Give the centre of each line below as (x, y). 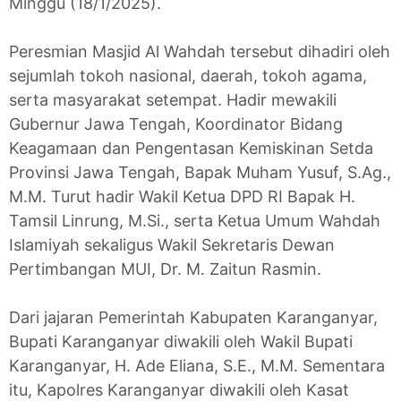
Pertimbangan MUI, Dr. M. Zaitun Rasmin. (165, 269)
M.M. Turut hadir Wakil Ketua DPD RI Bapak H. (182, 196)
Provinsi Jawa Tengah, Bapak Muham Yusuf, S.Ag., (200, 172)
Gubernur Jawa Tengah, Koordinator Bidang (176, 124)
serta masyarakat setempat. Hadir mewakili (173, 100)
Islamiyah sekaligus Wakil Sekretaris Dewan (172, 245)
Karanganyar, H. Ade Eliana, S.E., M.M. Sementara (197, 366)
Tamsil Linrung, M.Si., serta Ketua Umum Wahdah (195, 221)
